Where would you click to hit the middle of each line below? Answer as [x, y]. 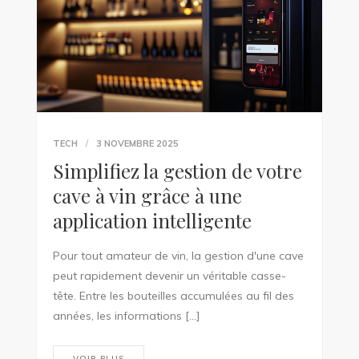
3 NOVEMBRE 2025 [137, 144]
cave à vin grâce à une [147, 196]
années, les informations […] [126, 316]
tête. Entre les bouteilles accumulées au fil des [173, 296]
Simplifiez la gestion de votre [177, 171]
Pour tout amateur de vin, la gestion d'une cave [178, 256]
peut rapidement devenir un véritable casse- [169, 276]
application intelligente [152, 221]
